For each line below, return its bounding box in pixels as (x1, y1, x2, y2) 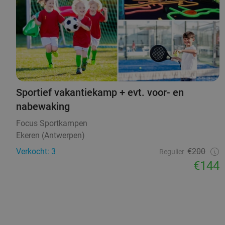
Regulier (159, 148, 185, 156)
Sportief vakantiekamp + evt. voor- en (16, 86, 184, 99)
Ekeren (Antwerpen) (16, 131, 85, 141)
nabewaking (16, 100, 70, 113)
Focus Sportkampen (16, 119, 87, 129)
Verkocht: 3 (16, 147, 56, 157)
